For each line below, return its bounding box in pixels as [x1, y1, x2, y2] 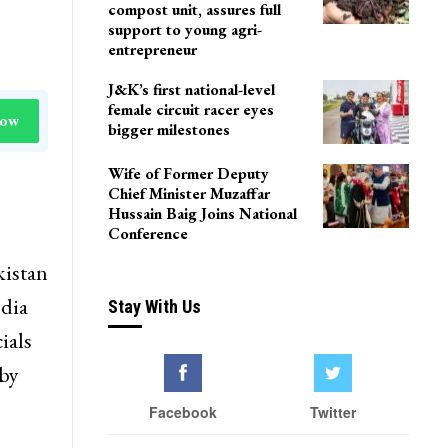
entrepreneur [107, 39, 197, 61]
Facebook [148, 402, 217, 423]
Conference [107, 222, 188, 244]
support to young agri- [107, 19, 262, 41]
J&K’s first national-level [107, 79, 275, 101]
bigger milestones [107, 119, 230, 141]
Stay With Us [107, 295, 201, 317]
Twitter [310, 402, 357, 423]
